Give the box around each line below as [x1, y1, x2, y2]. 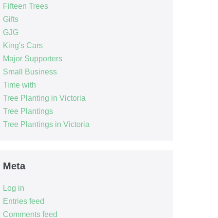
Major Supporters [2, 54, 62, 63]
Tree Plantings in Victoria [2, 120, 90, 128]
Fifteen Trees [2, 1, 48, 10]
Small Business [2, 67, 57, 76]
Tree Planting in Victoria [2, 93, 86, 102]
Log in [2, 183, 24, 192]
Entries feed [2, 197, 44, 205]
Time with [2, 80, 36, 89]
